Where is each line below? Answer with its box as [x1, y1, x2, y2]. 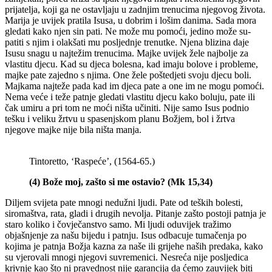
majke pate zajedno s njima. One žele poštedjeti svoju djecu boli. [5, 69, 251, 80]
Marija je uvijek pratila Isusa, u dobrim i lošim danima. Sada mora [5, 15, 256, 25]
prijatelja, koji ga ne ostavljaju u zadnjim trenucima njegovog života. [5, 4, 265, 15]
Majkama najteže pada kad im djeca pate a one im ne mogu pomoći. [5, 80, 264, 91]
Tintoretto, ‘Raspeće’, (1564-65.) [29, 155, 155, 166]
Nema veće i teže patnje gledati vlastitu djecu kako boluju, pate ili [5, 91, 255, 102]
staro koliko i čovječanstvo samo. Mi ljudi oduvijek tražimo [5, 219, 231, 229]
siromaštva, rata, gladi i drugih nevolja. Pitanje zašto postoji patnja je [5, 208, 266, 219]
